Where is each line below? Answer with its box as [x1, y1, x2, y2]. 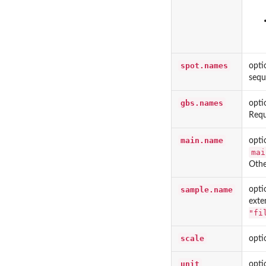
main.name [180, 135, 223, 145]
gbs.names [180, 98, 223, 107]
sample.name [180, 185, 233, 194]
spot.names [180, 61, 228, 70]
